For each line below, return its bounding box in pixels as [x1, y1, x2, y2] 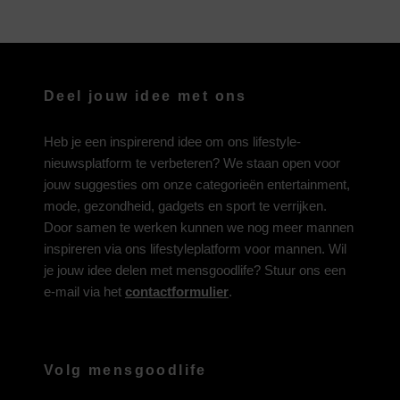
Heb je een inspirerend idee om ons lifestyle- [44, 134, 301, 149]
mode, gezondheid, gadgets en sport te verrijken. [44, 198, 327, 213]
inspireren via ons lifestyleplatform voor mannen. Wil [44, 241, 346, 256]
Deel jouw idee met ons [44, 88, 247, 104]
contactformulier [125, 284, 229, 299]
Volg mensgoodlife [44, 362, 207, 378]
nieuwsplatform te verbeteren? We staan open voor [44, 155, 340, 171]
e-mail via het [44, 284, 125, 299]
